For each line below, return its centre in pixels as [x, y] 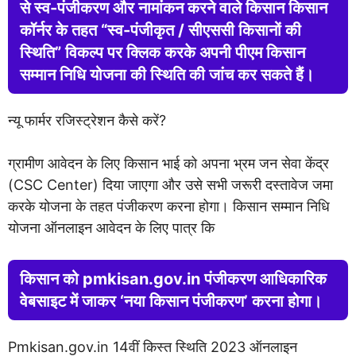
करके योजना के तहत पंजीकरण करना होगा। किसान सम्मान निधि [169, 206]
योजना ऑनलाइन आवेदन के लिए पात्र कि [111, 228]
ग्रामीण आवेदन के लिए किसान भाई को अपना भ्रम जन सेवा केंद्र [168, 163]
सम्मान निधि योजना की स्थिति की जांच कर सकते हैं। [167, 75]
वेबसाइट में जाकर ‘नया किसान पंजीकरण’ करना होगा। [171, 301]
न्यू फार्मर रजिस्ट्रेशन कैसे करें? [87, 120]
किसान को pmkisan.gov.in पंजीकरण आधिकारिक [173, 279]
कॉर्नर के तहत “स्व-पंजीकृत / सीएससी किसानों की [161, 30]
